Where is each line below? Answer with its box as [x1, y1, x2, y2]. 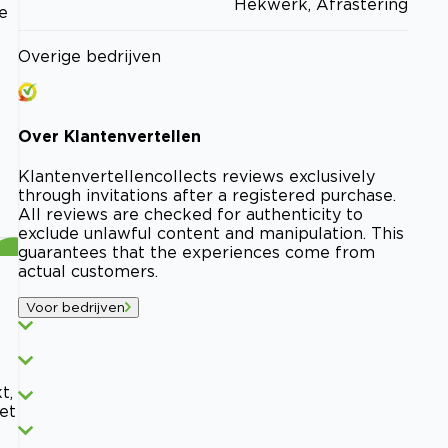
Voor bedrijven [26, 300, 125, 315]
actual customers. [18, 262, 158, 281]
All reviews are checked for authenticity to [18, 205, 363, 224]
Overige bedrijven [18, 46, 161, 65]
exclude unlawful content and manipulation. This [18, 224, 404, 243]
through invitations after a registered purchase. [18, 186, 396, 205]
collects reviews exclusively [154, 167, 375, 186]
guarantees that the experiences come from [18, 243, 375, 262]
